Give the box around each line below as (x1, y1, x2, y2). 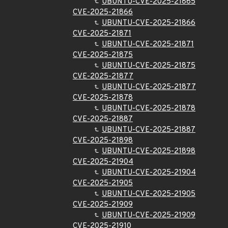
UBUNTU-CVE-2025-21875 (102, 61, 195, 71)
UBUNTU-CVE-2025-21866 (102, 18, 195, 28)
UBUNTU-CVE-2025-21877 (102, 82, 196, 92)
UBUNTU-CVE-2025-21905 (102, 189, 195, 199)
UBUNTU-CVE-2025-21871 (102, 40, 194, 49)
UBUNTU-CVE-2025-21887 (102, 125, 195, 135)
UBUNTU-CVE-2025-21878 (102, 104, 195, 113)
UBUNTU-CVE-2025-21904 (102, 168, 196, 178)
